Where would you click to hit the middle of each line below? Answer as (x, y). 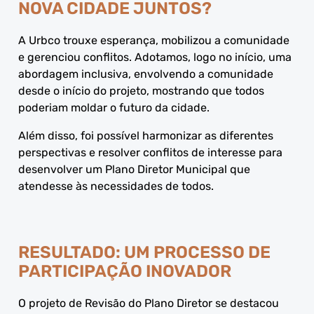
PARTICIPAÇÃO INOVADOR (125, 271)
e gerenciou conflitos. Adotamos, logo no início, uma (155, 57)
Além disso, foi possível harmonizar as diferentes (146, 135)
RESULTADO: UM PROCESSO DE (144, 252)
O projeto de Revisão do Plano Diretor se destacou (149, 303)
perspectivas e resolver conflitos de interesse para (150, 152)
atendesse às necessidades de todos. (116, 186)
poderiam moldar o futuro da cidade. (114, 107)
